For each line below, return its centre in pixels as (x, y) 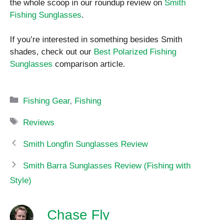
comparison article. (89, 64)
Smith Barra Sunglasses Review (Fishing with (107, 166)
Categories (43, 93)
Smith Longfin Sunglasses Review (86, 144)
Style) (21, 181)
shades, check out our (52, 52)
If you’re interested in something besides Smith (96, 40)
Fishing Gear (47, 101)
